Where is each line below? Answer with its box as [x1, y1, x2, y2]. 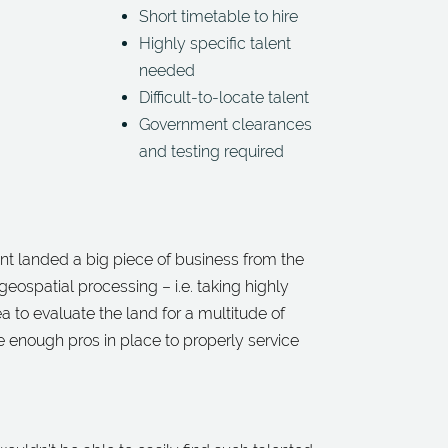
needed [139, 61, 196, 80]
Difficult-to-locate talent [139, 88, 310, 107]
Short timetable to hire [139, 7, 299, 26]
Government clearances [139, 115, 313, 134]
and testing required [139, 142, 285, 161]
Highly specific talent [139, 34, 292, 53]
